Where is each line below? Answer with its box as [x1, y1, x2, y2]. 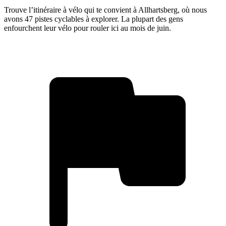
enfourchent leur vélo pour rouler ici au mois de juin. [4, 23, 171, 32]
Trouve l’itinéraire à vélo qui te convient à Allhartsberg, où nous [4, 5, 207, 14]
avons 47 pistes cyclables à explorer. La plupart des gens [4, 14, 183, 23]
